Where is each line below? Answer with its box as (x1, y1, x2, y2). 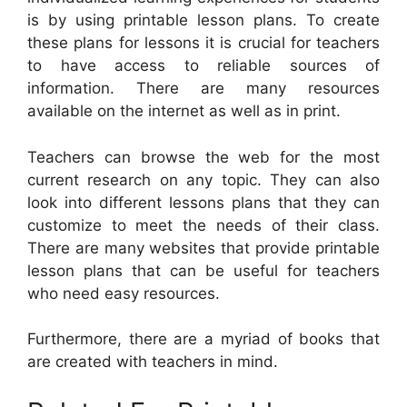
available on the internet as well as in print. (27, 102, 341, 121)
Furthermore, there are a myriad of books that (27, 330, 380, 349)
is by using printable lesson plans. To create (27, 11, 380, 30)
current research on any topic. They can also (27, 170, 380, 189)
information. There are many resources (27, 79, 380, 98)
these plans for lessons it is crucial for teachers (27, 34, 380, 53)
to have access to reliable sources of (27, 56, 380, 75)
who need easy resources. (27, 283, 220, 303)
